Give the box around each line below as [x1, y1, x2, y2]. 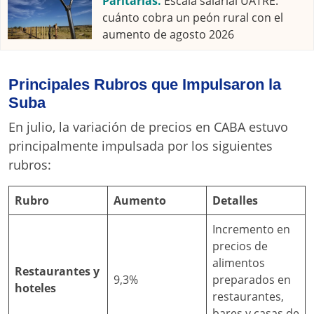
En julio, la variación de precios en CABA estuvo [8, 118, 288, 135]
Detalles [212, 192, 258, 208]
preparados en [212, 271, 291, 287]
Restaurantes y [15, 263, 100, 279]
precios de [212, 238, 268, 254]
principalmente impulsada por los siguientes [8, 137, 273, 154]
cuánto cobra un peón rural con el [102, 9, 283, 25]
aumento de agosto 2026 [102, 26, 234, 42]
